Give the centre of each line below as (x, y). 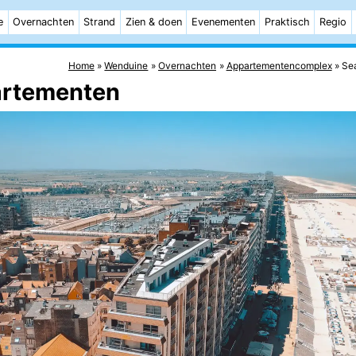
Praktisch (287, 22)
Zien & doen (153, 22)
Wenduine (126, 65)
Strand (100, 22)
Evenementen (223, 22)
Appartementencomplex (279, 65)
